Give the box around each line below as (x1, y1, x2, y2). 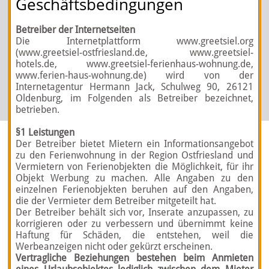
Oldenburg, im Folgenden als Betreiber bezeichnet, (16, 92, 253, 104)
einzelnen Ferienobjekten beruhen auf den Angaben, (16, 184, 253, 195)
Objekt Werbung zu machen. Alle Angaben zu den (16, 172, 253, 184)
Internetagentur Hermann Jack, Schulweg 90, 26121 (16, 81, 253, 92)
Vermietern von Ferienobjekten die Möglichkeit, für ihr (16, 161, 253, 172)
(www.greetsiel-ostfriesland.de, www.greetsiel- (16, 47, 253, 58)
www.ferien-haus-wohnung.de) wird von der (16, 70, 253, 81)
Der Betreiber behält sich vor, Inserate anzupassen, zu (16, 207, 253, 218)
